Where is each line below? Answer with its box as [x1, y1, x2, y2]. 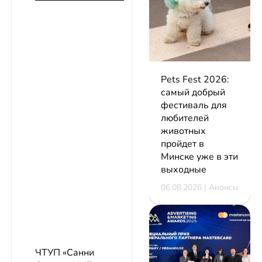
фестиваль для [161, 98, 227, 112]
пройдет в [161, 137, 204, 150]
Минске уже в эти [161, 150, 238, 163]
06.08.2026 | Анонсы [161, 181, 239, 193]
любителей [161, 111, 209, 125]
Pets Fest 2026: [161, 73, 229, 86]
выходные [161, 163, 206, 176]
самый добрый [161, 85, 225, 99]
